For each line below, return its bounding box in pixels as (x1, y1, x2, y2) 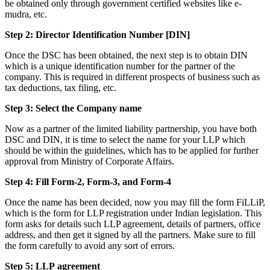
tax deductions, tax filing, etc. (5, 82, 116, 93)
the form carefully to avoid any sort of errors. (5, 240, 175, 251)
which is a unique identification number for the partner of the (5, 60, 235, 71)
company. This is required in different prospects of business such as (5, 71, 260, 82)
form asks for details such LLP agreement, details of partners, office (5, 218, 260, 229)
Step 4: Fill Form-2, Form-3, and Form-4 (5, 176, 171, 187)
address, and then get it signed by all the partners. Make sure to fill (5, 229, 256, 240)
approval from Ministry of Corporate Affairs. (5, 155, 174, 166)
